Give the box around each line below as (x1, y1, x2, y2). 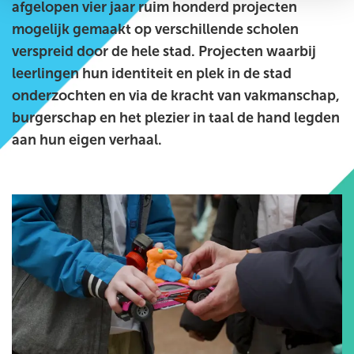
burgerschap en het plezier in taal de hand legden (12, 109, 340, 126)
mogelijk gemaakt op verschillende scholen (12, 21, 299, 38)
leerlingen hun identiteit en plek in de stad (12, 65, 292, 82)
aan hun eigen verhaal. (12, 131, 162, 149)
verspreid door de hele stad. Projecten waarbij (12, 43, 316, 60)
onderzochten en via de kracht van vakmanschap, (12, 87, 340, 104)
